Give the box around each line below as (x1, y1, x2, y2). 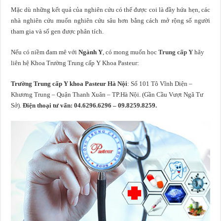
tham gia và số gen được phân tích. (11, 27, 104, 35)
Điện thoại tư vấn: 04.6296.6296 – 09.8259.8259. (23, 101, 157, 109)
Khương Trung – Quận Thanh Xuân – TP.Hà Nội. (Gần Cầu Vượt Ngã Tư (11, 90, 204, 98)
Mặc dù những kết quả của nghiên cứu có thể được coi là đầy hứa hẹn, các (11, 5, 210, 13)
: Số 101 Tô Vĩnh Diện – (127, 79, 193, 87)
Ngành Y (78, 48, 103, 56)
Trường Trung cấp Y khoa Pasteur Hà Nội (11, 79, 128, 87)
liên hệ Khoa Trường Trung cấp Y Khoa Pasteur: (11, 59, 140, 67)
